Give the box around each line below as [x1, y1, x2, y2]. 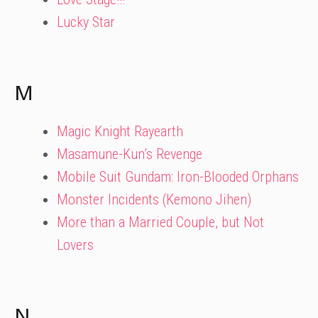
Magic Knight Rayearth [57, 123, 183, 140]
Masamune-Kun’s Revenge [57, 146, 202, 163]
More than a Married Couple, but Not [57, 214, 264, 231]
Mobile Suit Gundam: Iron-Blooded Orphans [57, 168, 299, 185]
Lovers [57, 236, 94, 253]
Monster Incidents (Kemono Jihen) [57, 191, 251, 208]
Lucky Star [57, 13, 115, 31]
